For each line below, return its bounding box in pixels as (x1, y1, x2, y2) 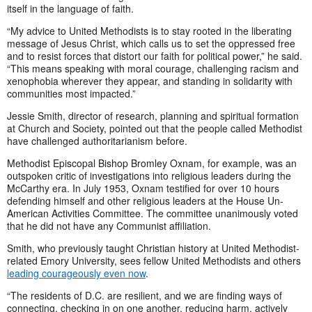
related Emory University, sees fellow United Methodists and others (7, 253, 301, 267)
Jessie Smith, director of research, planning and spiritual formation (7, 108, 299, 123)
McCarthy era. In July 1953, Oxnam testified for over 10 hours (7, 180, 279, 195)
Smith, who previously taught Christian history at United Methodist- (7, 240, 299, 255)
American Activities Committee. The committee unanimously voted (7, 205, 298, 220)
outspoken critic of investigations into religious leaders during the (7, 168, 291, 182)
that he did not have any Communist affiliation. (7, 218, 211, 233)
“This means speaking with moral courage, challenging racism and (7, 61, 299, 75)
